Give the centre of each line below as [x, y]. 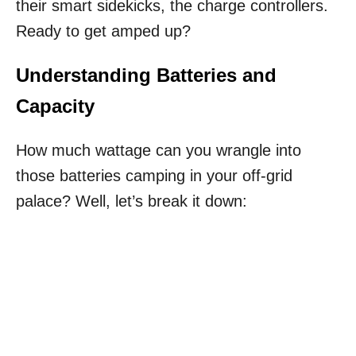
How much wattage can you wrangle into [159, 151]
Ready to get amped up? [103, 31]
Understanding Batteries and [146, 75]
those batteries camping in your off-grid [154, 176]
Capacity [55, 106]
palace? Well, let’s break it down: [132, 201]
